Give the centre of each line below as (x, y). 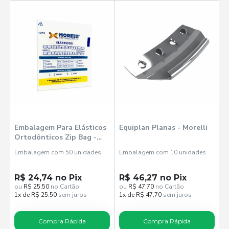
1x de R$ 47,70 (140, 195)
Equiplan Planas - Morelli (163, 128)
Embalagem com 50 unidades (58, 153)
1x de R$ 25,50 (36, 195)
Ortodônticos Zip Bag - (56, 138)
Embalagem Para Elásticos (61, 128)
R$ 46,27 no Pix (153, 178)
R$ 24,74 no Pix (48, 178)
